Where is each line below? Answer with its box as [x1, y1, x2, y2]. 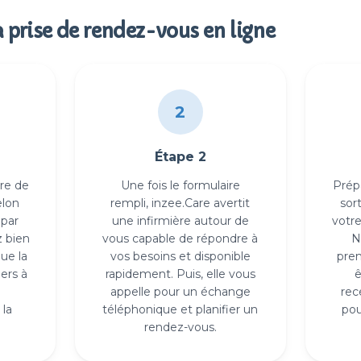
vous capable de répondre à [102, 231, 259, 246]
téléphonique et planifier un [102, 302, 259, 317]
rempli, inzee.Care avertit [110, 196, 251, 210]
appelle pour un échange [110, 284, 251, 299]
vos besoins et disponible [110, 249, 251, 263]
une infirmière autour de [111, 214, 249, 228]
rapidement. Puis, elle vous [105, 267, 255, 281]
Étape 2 [154, 149, 206, 164]
